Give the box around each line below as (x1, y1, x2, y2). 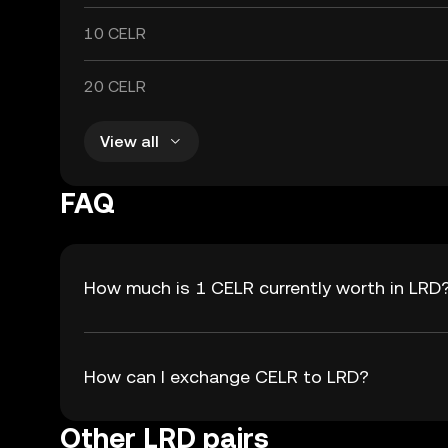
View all (100, 131, 159, 151)
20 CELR (84, 77, 146, 96)
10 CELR (84, 24, 146, 43)
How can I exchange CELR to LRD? (84, 366, 369, 387)
